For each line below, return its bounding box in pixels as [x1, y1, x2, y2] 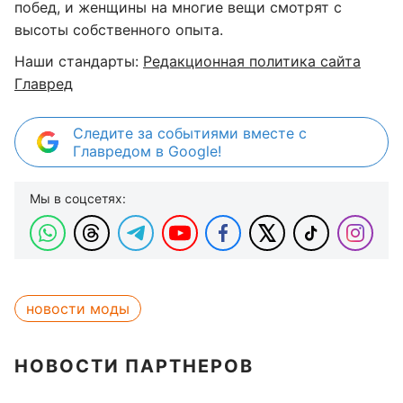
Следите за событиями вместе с [73, 124, 307, 143]
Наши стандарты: [14, 52, 143, 71]
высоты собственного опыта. [14, 21, 223, 40]
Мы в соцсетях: [30, 191, 126, 207]
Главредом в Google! [73, 142, 221, 161]
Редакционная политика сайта [143, 52, 361, 71]
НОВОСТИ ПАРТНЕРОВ [14, 355, 254, 378]
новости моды [26, 300, 130, 318]
